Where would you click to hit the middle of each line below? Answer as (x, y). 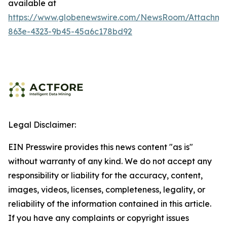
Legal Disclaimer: (42, 124)
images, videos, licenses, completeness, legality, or (107, 189)
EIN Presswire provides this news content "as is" (101, 147)
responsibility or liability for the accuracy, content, (105, 175)
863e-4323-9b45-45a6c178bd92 (70, 31)
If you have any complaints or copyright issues (99, 218)
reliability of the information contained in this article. (110, 203)
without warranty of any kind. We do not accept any (110, 161)
